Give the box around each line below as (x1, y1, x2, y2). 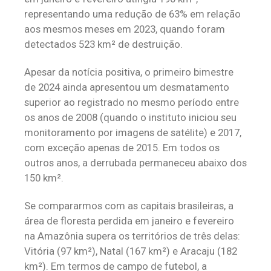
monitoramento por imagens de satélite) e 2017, (24, 126, 241, 139)
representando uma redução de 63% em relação (24, 8, 241, 20)
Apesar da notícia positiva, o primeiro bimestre (24, 66, 233, 78)
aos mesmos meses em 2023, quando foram (24, 23, 225, 35)
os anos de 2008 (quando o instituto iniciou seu (24, 111, 237, 123)
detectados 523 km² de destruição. (24, 38, 183, 50)
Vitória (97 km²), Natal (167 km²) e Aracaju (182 (24, 245, 237, 257)
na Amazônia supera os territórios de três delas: (24, 230, 240, 242)
